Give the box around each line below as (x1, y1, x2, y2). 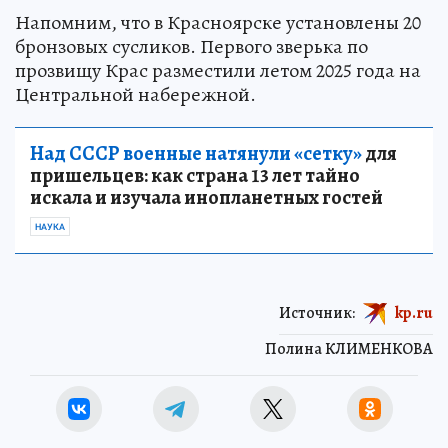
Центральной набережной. (15, 81, 256, 109)
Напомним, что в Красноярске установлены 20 (15, 9, 421, 37)
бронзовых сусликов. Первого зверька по (15, 33, 368, 61)
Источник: (279, 301, 355, 324)
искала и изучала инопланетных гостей (30, 184, 383, 212)
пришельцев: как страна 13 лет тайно (30, 162, 360, 190)
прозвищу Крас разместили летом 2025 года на (15, 57, 421, 85)
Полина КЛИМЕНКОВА (265, 338, 433, 361)
